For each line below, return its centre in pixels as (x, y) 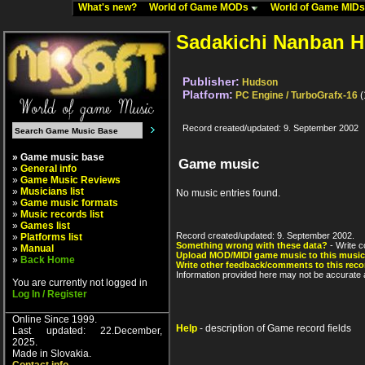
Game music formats (69, 203)
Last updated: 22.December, (87, 331)
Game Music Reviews (70, 180)
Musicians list (52, 191)
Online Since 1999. (55, 319)
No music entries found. (228, 193)
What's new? (111, 7)
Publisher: (211, 82)
